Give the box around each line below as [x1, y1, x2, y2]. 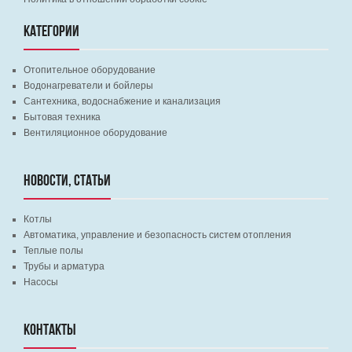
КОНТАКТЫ [24, 323, 76, 339]
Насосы [24, 277, 58, 288]
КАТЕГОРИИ [24, 24, 79, 40]
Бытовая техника [24, 112, 101, 123]
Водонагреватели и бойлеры [24, 80, 153, 91]
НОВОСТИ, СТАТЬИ [24, 174, 111, 189]
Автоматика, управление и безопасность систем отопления [24, 229, 291, 240]
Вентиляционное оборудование [24, 127, 167, 138]
